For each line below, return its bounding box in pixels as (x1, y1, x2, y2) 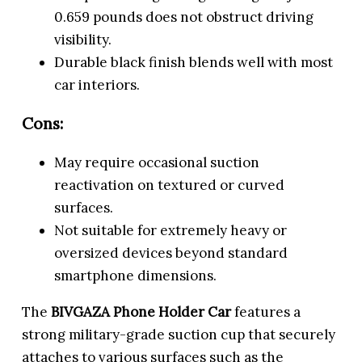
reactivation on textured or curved (54, 175, 285, 194)
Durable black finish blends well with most (54, 53, 334, 71)
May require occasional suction (54, 153, 260, 171)
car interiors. (54, 76, 141, 94)
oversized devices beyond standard (54, 243, 288, 262)
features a (231, 302, 301, 321)
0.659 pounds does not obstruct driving (54, 8, 314, 26)
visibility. (54, 31, 112, 48)
